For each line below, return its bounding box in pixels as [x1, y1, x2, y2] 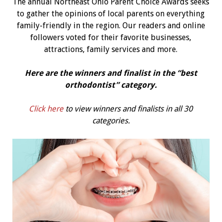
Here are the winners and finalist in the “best [24, 68, 197, 78]
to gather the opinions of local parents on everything [17, 9, 205, 18]
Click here [29, 104, 64, 113]
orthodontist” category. [64, 80, 157, 90]
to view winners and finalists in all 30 [63, 104, 193, 113]
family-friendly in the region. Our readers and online [16, 21, 205, 30]
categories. [92, 116, 130, 125]
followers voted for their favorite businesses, [30, 33, 192, 42]
